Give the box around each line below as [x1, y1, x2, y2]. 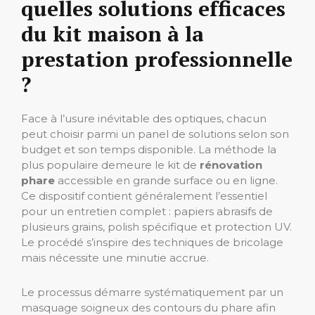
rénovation [200, 158, 262, 172]
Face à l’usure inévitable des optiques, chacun [21, 112, 266, 126]
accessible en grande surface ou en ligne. [55, 174, 278, 188]
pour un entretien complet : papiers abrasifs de [21, 205, 273, 219]
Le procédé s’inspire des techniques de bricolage [21, 236, 283, 250]
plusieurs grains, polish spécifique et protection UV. [21, 220, 292, 234]
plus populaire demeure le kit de [21, 158, 200, 172]
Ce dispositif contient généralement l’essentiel [21, 189, 267, 203]
